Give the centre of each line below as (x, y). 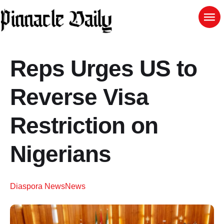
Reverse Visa (79, 97)
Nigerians (60, 154)
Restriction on (84, 125)
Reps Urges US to (103, 68)
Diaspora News (37, 186)
